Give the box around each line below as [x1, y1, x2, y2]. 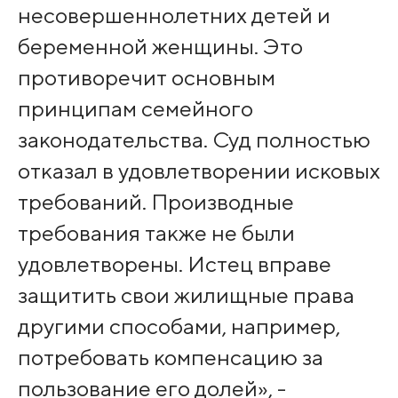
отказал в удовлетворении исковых [17, 157, 380, 185]
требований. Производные [17, 188, 294, 216]
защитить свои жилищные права [17, 282, 354, 309]
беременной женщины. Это [17, 33, 303, 60]
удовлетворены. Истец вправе [17, 251, 331, 278]
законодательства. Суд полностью [17, 126, 370, 154]
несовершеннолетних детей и [17, 2, 330, 29]
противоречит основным [17, 64, 275, 92]
